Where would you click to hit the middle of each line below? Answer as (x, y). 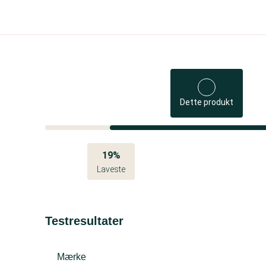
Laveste (111, 169)
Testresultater (85, 221)
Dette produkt (206, 102)
